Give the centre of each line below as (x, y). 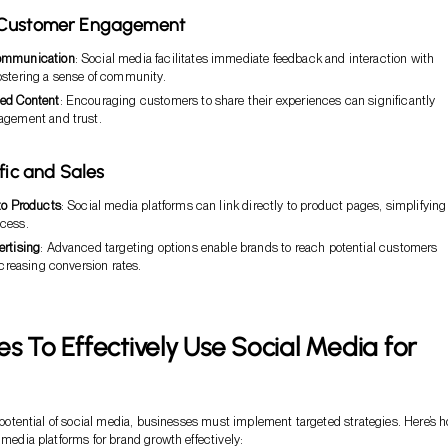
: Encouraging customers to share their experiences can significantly (247, 100)
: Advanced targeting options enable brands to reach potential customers (239, 247)
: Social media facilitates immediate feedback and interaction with (254, 58)
